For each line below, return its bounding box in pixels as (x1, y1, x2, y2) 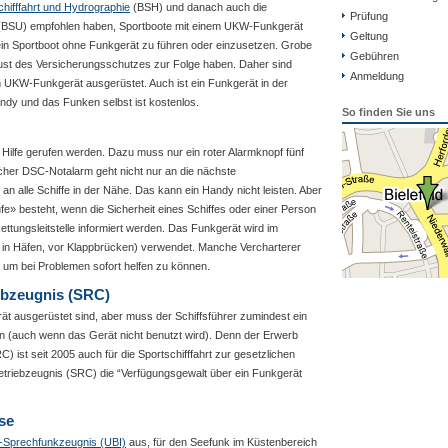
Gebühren (350, 50, 399, 62)
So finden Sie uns (342, 106, 435, 118)
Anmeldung (350, 70, 404, 82)
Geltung (350, 30, 388, 42)
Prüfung (350, 10, 388, 22)
